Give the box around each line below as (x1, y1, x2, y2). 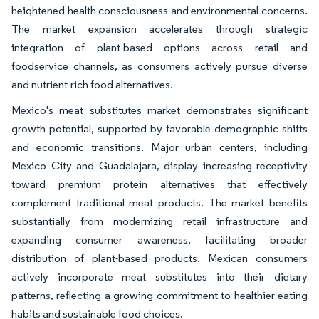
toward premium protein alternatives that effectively (11, 177, 308, 192)
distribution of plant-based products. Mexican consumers (11, 251, 308, 266)
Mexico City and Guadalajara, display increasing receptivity (11, 159, 308, 173)
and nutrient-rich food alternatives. (11, 78, 173, 92)
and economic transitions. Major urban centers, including (11, 140, 308, 155)
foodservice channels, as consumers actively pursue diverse (11, 59, 308, 73)
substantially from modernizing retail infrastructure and (11, 214, 308, 229)
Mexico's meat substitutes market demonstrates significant (11, 103, 308, 117)
